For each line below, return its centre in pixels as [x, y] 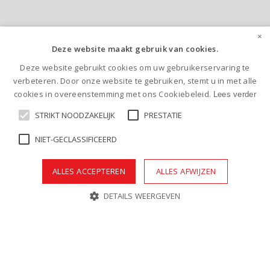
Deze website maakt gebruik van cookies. [135, 49]
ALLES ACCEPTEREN [89, 171]
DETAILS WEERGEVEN [142, 196]
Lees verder [234, 94]
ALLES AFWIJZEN [186, 171]
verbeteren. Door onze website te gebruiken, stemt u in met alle [135, 81]
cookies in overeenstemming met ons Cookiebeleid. [113, 94]
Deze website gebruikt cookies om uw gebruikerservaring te [135, 67]
